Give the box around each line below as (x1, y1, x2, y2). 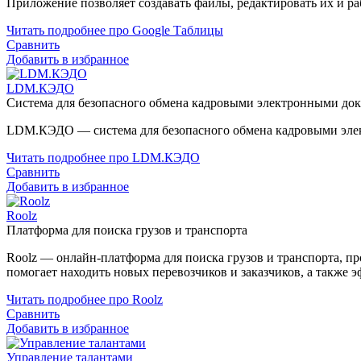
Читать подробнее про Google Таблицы (6, 23, 223, 37)
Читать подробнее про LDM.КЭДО (6, 150, 200, 164)
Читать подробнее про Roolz (6, 292, 163, 306)
